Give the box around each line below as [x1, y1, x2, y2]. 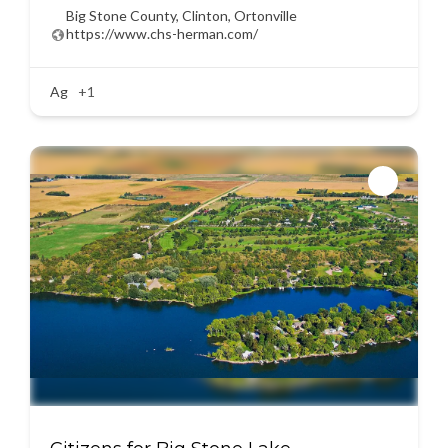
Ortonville [234, 7, 297, 24]
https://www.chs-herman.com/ [66, 25, 258, 42]
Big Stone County [66, 7, 176, 24]
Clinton [182, 7, 228, 24]
